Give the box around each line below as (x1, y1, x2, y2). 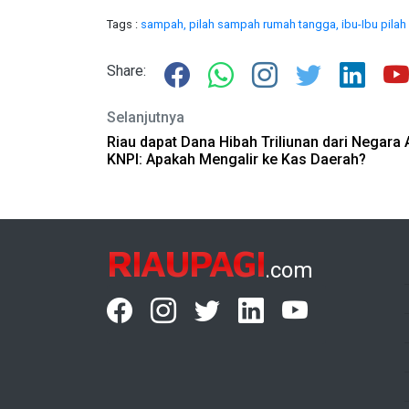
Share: (107, 62, 146, 79)
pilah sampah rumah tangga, (189, 17, 341, 31)
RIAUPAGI (107, 241, 265, 284)
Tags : (107, 17, 141, 31)
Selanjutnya (107, 109, 184, 126)
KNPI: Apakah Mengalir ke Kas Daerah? (107, 151, 366, 168)
